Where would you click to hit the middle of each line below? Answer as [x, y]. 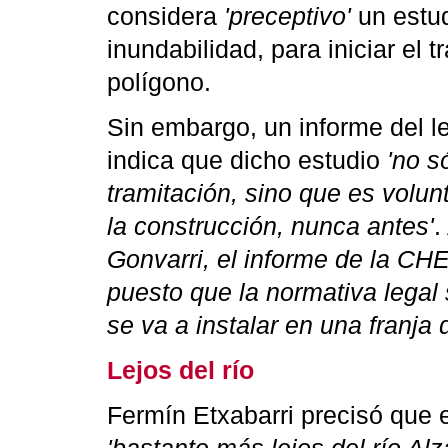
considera [165, 16]
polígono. [159, 82]
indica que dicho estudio [247, 160]
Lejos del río [180, 370]
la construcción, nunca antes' [270, 226]
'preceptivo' [287, 16]
